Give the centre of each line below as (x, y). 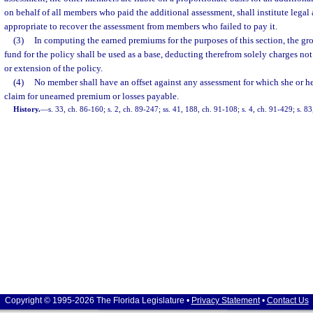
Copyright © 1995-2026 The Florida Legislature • (98, 300)
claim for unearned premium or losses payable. (92, 96)
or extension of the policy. (53, 68)
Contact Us (287, 300)
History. (27, 109)
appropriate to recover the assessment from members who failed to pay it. (141, 26)
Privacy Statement (225, 300)
